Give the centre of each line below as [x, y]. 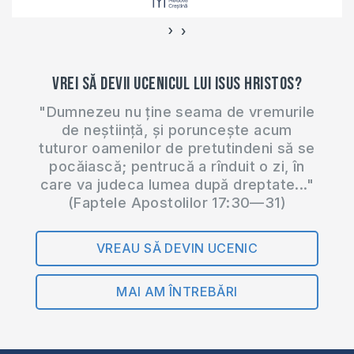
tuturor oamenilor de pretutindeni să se [177, 148]
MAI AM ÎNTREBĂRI [177, 291]
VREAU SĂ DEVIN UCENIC [177, 248]
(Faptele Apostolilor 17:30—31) [177, 202]
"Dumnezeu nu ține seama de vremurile [177, 111]
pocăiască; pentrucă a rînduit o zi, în [177, 166]
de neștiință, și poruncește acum [177, 130]
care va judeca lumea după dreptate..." [177, 184]
